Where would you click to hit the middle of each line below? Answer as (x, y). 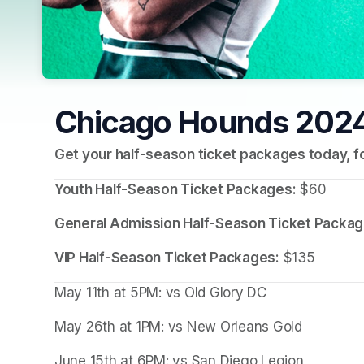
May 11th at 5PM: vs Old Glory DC (160, 292)
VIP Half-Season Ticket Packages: (167, 257)
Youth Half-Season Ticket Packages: (175, 189)
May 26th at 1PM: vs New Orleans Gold (178, 326)
